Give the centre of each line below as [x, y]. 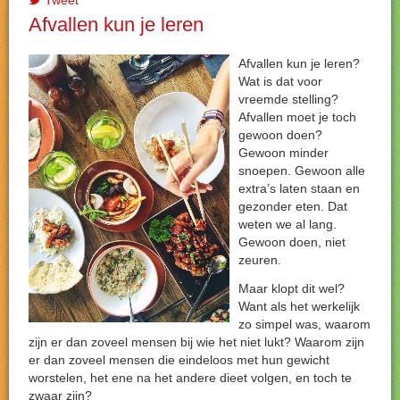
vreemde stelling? [288, 99]
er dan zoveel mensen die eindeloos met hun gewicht [179, 360]
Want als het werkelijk [299, 306]
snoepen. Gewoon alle [302, 171]
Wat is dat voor [280, 81]
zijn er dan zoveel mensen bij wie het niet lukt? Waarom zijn [196, 342]
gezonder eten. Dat [293, 206]
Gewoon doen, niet [292, 242]
